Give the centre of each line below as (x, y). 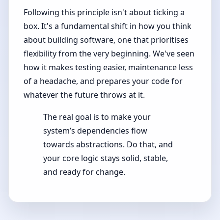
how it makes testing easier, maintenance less (109, 67)
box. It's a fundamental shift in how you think (108, 26)
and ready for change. (84, 172)
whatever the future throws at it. (84, 95)
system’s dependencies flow (96, 131)
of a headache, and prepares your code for (103, 81)
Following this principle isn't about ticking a (104, 12)
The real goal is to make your (97, 117)
